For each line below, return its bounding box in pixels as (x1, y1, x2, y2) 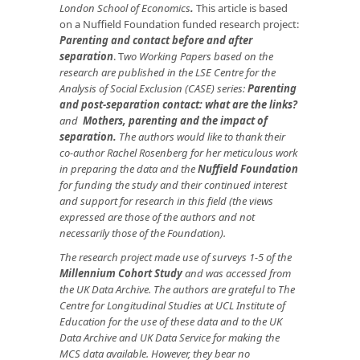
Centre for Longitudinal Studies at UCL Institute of (59, 298, 285, 313)
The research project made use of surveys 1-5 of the (59, 250, 292, 265)
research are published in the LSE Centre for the (59, 65, 276, 80)
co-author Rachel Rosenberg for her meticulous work (59, 145, 297, 161)
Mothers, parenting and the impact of (83, 113, 268, 129)
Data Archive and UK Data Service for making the (59, 330, 280, 346)
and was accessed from (182, 266, 291, 281)
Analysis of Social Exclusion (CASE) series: (59, 81, 247, 96)
